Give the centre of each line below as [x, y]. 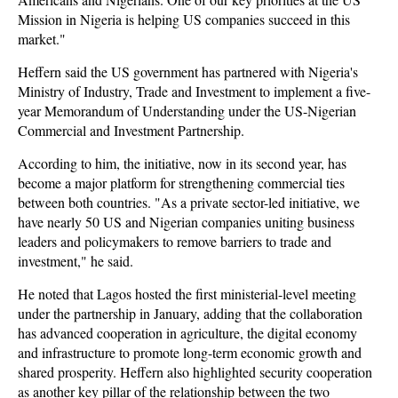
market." [42, 39]
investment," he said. [76, 261]
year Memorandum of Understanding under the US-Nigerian [187, 111]
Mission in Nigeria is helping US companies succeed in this [184, 19]
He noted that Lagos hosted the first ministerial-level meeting [187, 294]
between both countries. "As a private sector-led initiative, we [189, 202]
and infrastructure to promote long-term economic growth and [190, 352]
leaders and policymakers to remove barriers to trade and [175, 241]
